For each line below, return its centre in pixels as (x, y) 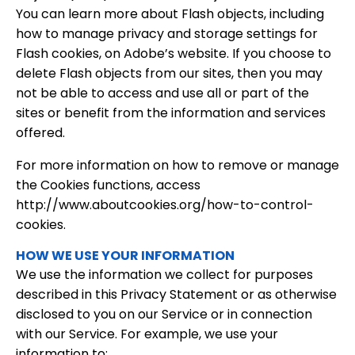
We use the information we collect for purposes (164, 275)
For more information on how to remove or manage (177, 165)
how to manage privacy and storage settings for (167, 34)
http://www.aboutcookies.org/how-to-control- (165, 205)
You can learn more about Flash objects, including (170, 14)
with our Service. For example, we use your (147, 334)
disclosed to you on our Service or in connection (164, 314)
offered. (40, 133)
